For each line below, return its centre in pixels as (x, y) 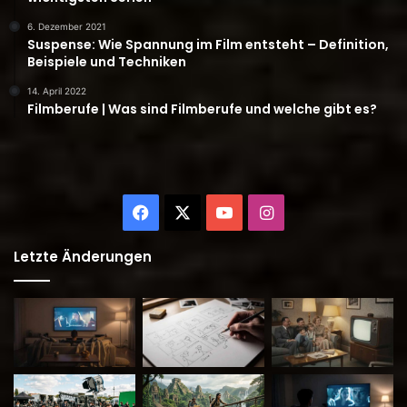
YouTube (265, 212)
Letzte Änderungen (83, 257)
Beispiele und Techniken (107, 62)
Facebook (186, 212)
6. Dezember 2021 (67, 27)
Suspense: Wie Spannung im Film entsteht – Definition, (208, 45)
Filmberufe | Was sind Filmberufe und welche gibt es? (202, 109)
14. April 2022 (57, 91)
